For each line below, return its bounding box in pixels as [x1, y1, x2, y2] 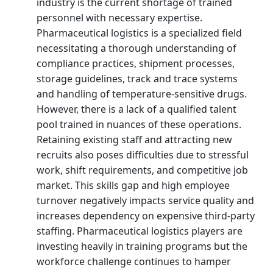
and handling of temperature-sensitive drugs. [37, 87, 247, 101]
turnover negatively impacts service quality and [37, 193, 254, 207]
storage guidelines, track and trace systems [37, 71, 238, 85]
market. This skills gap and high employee [37, 178, 230, 192]
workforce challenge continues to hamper [37, 254, 231, 268]
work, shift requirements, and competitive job [37, 163, 248, 177]
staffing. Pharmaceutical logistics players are [37, 224, 243, 238]
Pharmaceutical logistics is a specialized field [37, 26, 242, 40]
